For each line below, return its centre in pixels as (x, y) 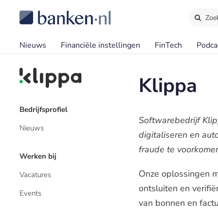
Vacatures (35, 175)
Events (30, 193)
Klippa (168, 86)
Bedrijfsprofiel (44, 109)
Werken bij (38, 156)
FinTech (168, 45)
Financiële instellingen (100, 45)
